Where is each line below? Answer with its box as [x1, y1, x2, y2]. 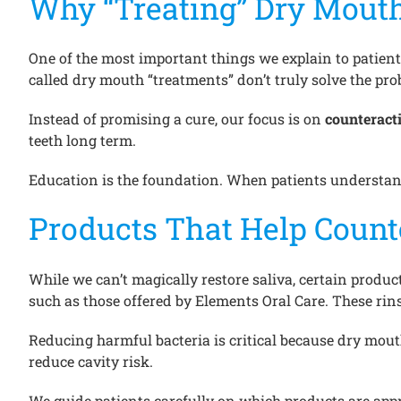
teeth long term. [29, 131, 136, 150]
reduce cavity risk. [29, 352, 153, 371]
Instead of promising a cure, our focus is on [29, 109, 325, 129]
